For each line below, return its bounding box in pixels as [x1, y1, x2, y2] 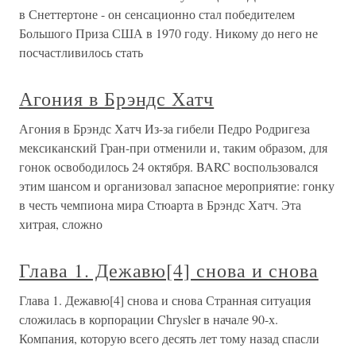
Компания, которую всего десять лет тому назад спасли [19, 330, 319, 346]
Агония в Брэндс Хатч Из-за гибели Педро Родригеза [19, 120, 310, 137]
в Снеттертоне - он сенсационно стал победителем [19, 6, 295, 22]
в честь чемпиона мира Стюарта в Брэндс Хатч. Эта [19, 196, 301, 213]
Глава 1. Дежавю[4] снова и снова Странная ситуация [19, 292, 311, 308]
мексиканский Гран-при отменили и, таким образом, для [19, 139, 327, 156]
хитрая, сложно [19, 215, 103, 232]
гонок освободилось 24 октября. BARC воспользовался [19, 158, 318, 175]
